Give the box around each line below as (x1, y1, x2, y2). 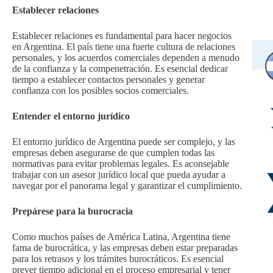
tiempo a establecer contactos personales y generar (12, 74, 205, 85)
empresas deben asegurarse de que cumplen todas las (12, 147, 214, 158)
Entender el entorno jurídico (12, 110, 130, 121)
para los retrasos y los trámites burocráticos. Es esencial (12, 253, 224, 264)
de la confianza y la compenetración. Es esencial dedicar (12, 63, 228, 74)
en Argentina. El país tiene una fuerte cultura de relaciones (12, 41, 235, 52)
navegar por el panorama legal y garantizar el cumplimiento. (12, 180, 242, 191)
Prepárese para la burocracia (12, 205, 133, 216)
